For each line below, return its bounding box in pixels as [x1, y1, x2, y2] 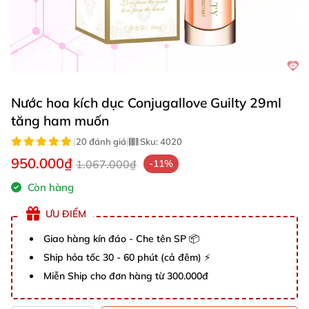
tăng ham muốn [11, 112, 109, 129]
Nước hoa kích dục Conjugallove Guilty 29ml [11, 94, 281, 111]
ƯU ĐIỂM [46, 207, 86, 220]
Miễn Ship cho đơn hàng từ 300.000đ [43, 270, 208, 282]
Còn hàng [25, 181, 74, 194]
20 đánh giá [76, 136, 126, 147]
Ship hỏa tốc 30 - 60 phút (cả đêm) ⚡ [43, 251, 210, 263]
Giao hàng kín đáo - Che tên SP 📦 [43, 232, 199, 245]
